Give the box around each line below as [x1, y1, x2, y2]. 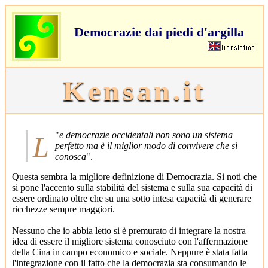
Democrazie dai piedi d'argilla [74, 24, 244, 39]
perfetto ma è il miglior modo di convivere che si [54, 141, 237, 151]
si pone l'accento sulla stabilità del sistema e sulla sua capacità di [12, 182, 252, 193]
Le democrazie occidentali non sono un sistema [33, 131, 49, 163]
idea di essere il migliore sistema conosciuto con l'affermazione [12, 236, 248, 246]
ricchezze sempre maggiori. [12, 204, 115, 214]
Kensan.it [63, 75, 206, 106]
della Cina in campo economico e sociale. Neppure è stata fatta [12, 247, 248, 257]
